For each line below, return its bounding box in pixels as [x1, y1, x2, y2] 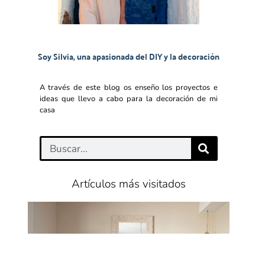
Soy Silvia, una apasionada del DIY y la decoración [37, 48, 219, 64]
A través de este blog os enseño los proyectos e [39, 82, 218, 93]
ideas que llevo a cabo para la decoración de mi [39, 93, 218, 104]
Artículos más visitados [71, 176, 186, 192]
